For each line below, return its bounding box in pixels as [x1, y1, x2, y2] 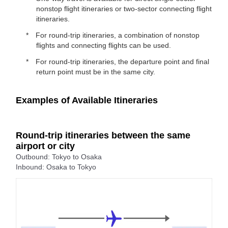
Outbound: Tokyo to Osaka [16, 153, 102, 161]
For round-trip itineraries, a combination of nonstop [34, 31, 199, 39]
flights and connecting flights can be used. [36, 41, 171, 49]
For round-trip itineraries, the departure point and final [34, 58, 209, 66]
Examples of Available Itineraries [16, 95, 158, 105]
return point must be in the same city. [36, 68, 155, 76]
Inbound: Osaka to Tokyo [16, 163, 96, 171]
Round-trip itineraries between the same [16, 130, 190, 140]
